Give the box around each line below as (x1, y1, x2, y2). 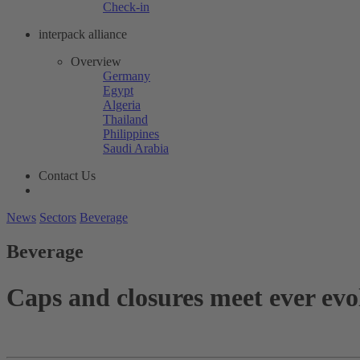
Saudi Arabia (103, 141, 169, 155)
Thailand (103, 112, 148, 126)
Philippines (103, 126, 159, 141)
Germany (103, 68, 150, 83)
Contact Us (39, 168, 96, 182)
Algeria (103, 97, 141, 112)
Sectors (39, 210, 76, 224)
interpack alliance (39, 27, 127, 41)
